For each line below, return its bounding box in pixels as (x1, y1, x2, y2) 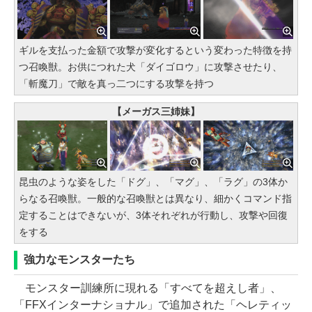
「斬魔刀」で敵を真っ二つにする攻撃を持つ (19, 77, 214, 89)
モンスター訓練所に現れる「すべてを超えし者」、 (14, 282, 281, 295)
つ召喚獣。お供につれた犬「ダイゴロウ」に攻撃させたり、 (19, 61, 282, 72)
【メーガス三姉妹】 (112, 105, 200, 117)
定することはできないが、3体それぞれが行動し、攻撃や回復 (19, 210, 288, 221)
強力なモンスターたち (24, 253, 135, 266)
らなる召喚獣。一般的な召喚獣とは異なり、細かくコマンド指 (19, 193, 292, 205)
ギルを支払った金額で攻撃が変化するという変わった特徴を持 (19, 44, 292, 56)
